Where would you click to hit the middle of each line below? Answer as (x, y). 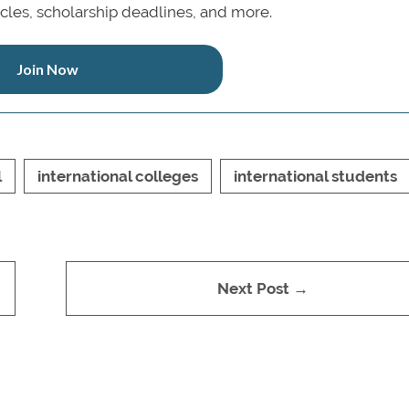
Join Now (47, 68)
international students (315, 176)
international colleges (118, 176)
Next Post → (262, 288)
